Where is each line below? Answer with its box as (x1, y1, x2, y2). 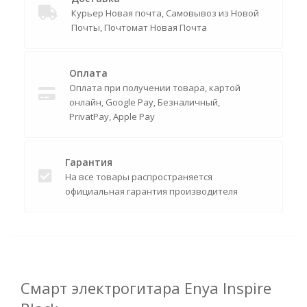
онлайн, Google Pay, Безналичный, (69, 96, 220, 108)
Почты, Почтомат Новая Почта (71, 21, 207, 34)
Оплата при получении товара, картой (69, 82, 241, 94)
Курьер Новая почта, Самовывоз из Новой (71, 7, 259, 19)
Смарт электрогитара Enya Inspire (21, 278, 271, 298)
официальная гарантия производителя (65, 185, 238, 197)
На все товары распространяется (65, 171, 212, 183)
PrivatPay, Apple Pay (69, 110, 155, 123)
